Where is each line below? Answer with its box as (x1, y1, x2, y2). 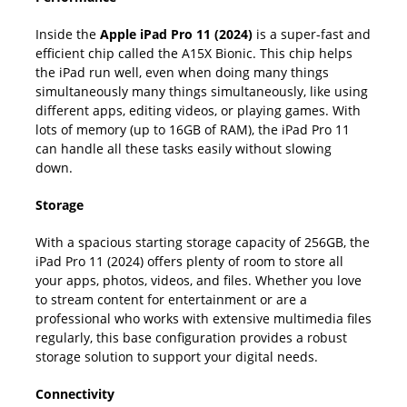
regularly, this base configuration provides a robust (35, 329, 347, 346)
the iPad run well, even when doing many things (35, 64, 329, 81)
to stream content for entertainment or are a (35, 291, 307, 308)
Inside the (35, 25, 100, 43)
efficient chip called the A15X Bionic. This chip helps (35, 45, 352, 62)
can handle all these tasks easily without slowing (35, 140, 332, 157)
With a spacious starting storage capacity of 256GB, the (35, 233, 370, 251)
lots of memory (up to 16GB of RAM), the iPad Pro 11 (35, 121, 350, 138)
